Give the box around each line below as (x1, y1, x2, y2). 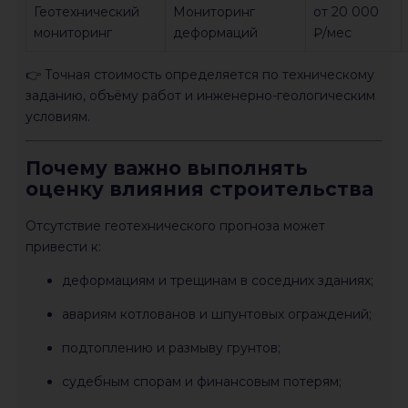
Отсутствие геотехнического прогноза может (25, 217, 325, 234)
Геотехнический (34, 4, 139, 21)
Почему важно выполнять (25, 157, 308, 180)
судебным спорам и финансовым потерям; (62, 372, 342, 390)
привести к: (25, 238, 101, 255)
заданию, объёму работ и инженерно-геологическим (25, 87, 375, 105)
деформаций (173, 25, 258, 42)
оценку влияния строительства (25, 178, 373, 201)
